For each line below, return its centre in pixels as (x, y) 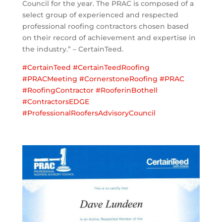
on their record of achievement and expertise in (109, 37)
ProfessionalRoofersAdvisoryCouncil (91, 113)
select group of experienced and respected (100, 15)
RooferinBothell (129, 90)
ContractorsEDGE (58, 101)
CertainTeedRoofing (113, 67)
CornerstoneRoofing (121, 79)
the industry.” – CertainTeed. (73, 49)
